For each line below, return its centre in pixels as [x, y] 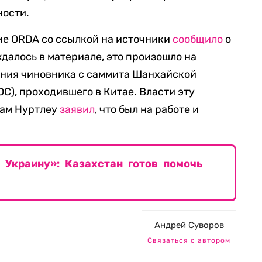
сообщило [198, 39]
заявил [77, 109]
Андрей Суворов [189, 225]
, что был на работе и [147, 109]
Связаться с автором [189, 240]
